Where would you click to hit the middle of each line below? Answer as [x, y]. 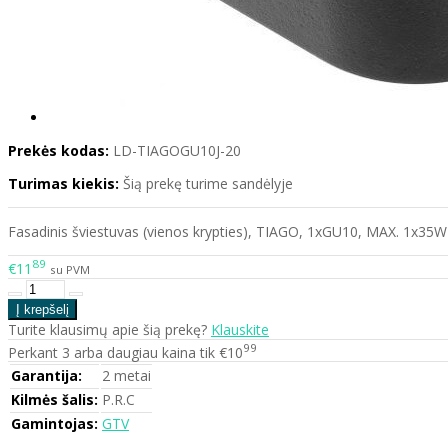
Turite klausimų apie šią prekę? [109, 329]
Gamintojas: [54, 424]
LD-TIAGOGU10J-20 [177, 151]
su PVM [70, 269]
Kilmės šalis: [54, 400]
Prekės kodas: [58, 151]
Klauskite [240, 329]
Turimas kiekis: [63, 184]
